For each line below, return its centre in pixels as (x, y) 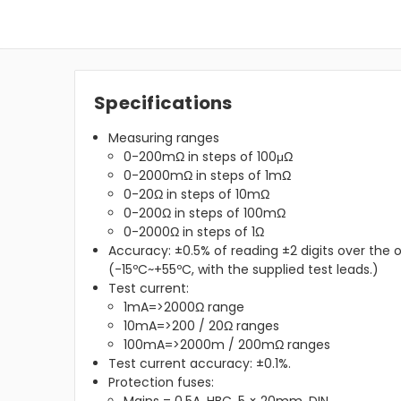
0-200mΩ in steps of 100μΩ (208, 157)
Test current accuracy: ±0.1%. (200, 364)
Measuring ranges (164, 138)
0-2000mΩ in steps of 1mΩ (207, 176)
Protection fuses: (162, 383)
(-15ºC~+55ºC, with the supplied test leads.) (244, 270)
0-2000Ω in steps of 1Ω (193, 232)
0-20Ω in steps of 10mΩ (196, 195)
